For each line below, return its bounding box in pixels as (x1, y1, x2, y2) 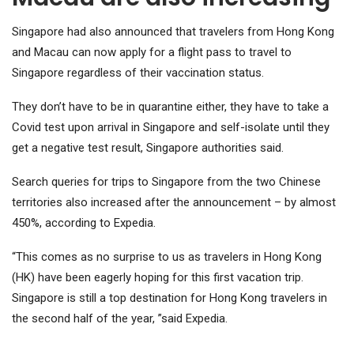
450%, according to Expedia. (12, 215, 156, 230)
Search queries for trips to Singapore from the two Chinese (12, 174, 321, 189)
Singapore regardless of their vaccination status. (12, 65, 264, 80)
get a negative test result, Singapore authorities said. (12, 140, 284, 155)
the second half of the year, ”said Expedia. (12, 311, 228, 326)
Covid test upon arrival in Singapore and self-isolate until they (12, 119, 330, 134)
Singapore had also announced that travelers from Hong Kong (12, 24, 334, 39)
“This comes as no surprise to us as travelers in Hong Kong (12, 249, 322, 264)
